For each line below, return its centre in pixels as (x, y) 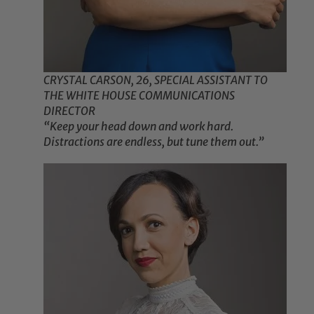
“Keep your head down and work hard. (139, 127)
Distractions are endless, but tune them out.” (154, 142)
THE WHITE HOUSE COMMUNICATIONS (139, 96)
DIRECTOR (70, 111)
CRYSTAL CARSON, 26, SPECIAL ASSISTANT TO (156, 80)
